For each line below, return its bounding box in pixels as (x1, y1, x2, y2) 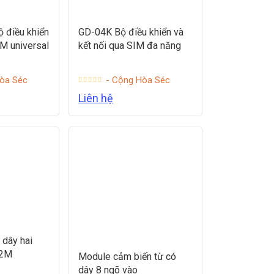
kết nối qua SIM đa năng (78, 39, 182, 51)
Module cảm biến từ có (78, 250, 177, 262)
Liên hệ (78, 91, 114, 105)
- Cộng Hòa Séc (106, 74, 171, 86)
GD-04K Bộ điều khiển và (78, 26, 184, 38)
